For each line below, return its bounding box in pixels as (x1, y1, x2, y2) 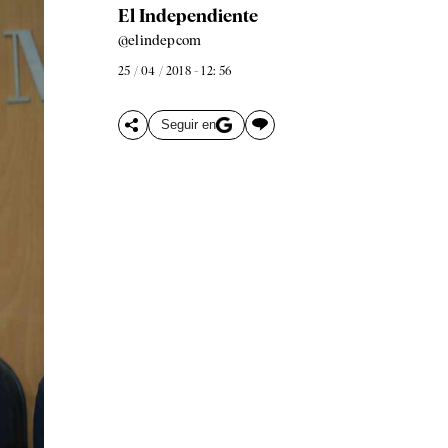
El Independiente (117, 4, 258, 26)
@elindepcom (117, 31, 202, 48)
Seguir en (160, 117, 216, 133)
